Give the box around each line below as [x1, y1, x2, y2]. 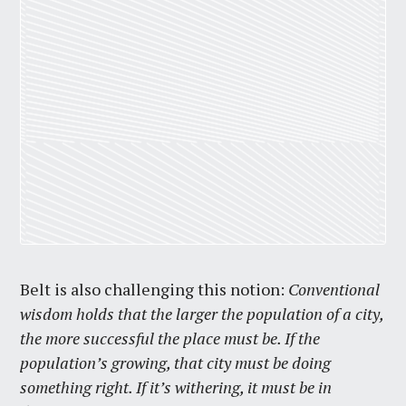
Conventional [288, 278, 381, 301]
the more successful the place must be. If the [20, 327, 321, 350]
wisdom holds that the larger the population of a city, [20, 303, 384, 325]
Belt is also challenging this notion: [20, 278, 289, 301]
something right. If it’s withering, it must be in [20, 376, 333, 399]
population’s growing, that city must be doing [20, 352, 332, 374]
